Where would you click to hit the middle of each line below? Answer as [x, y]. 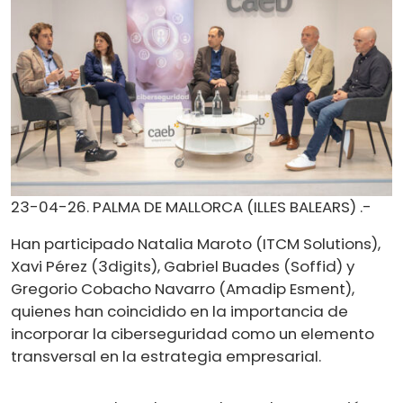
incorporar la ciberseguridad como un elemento [193, 333]
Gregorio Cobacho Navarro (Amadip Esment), [183, 288]
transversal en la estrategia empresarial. [166, 356]
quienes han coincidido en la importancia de [179, 311]
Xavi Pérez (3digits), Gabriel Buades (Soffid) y [183, 266]
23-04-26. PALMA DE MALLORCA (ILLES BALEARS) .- [191, 206]
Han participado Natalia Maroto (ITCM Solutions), [196, 243]
